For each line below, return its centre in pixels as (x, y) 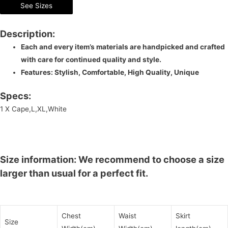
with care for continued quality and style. (91, 59)
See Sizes (36, 5)
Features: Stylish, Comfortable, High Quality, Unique (110, 72)
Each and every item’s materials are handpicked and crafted (123, 47)
